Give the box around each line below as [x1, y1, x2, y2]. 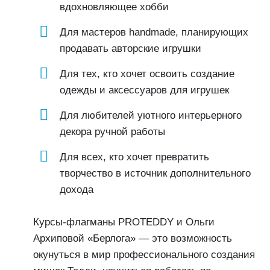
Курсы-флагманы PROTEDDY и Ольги [33, 216, 215, 228]
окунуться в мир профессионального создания [33, 249, 255, 260]
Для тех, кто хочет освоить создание [60, 68, 234, 80]
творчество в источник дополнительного [60, 168, 251, 179]
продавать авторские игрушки [60, 43, 201, 54]
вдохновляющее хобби [60, 1, 169, 13]
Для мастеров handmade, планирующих [60, 27, 248, 38]
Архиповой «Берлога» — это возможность [33, 233, 232, 244]
